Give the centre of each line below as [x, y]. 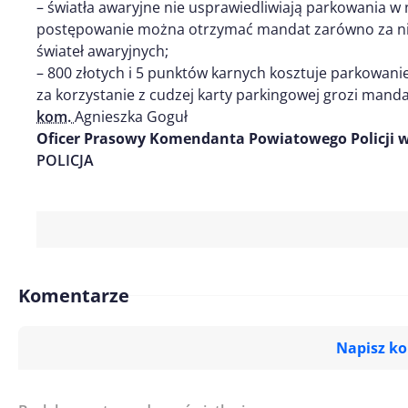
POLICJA [65, 160]
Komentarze [74, 295]
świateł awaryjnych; [102, 51]
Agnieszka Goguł [131, 116]
